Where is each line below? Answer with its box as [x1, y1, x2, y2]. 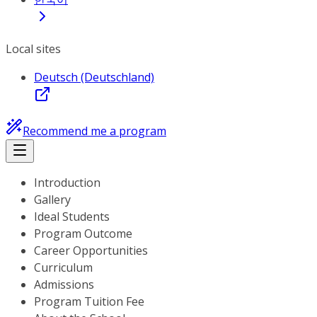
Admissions [34, 277, 94, 292]
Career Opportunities [34, 243, 148, 258]
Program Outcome [34, 226, 132, 241]
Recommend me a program [23, 123, 166, 139]
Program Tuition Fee [34, 294, 144, 309]
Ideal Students [34, 209, 110, 224]
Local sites [6, 41, 61, 57]
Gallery [34, 192, 71, 207]
